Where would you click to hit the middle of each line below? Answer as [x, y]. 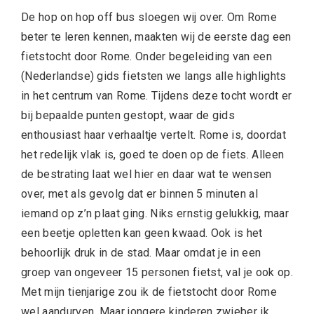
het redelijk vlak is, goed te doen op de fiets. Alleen [153, 155]
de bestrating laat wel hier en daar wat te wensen [146, 175]
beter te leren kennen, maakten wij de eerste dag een [156, 37]
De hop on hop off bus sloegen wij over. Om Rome [149, 18]
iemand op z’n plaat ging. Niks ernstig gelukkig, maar [155, 214]
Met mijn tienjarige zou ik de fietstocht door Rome [149, 292]
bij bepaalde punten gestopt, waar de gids [128, 116]
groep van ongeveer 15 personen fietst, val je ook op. [157, 273]
